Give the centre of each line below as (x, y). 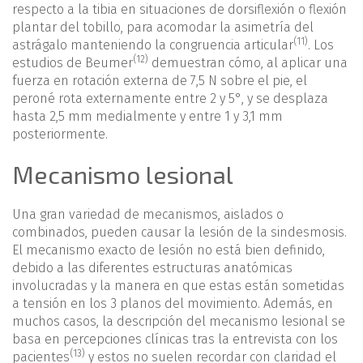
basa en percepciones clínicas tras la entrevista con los (175, 339)
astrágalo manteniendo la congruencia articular (153, 45)
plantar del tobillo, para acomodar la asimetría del (163, 27)
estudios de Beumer (73, 63)
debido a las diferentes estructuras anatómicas (152, 268)
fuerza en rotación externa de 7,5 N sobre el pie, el (160, 81)
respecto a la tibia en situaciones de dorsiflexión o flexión (179, 9)
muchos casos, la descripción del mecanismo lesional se (179, 321)
